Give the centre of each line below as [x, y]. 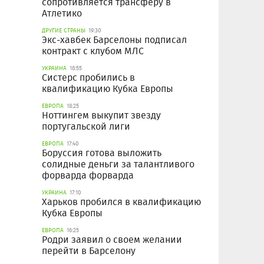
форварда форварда [88, 176]
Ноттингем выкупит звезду [101, 115]
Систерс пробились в [88, 78]
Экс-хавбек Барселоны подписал [114, 40]
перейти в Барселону [89, 251]
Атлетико [62, 14]
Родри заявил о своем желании [112, 240]
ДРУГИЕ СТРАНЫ [64, 31]
